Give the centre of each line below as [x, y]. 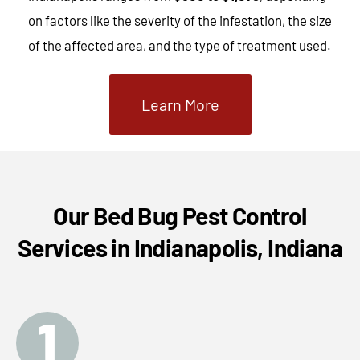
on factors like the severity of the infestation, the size [180, 20]
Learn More [180, 105]
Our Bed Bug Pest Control [180, 216]
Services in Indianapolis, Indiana [180, 248]
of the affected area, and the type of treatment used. [180, 45]
